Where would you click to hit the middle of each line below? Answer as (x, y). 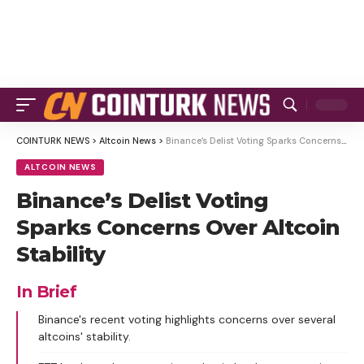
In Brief (46, 292)
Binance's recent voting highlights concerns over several (187, 319)
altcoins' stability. (84, 336)
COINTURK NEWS (53, 141)
